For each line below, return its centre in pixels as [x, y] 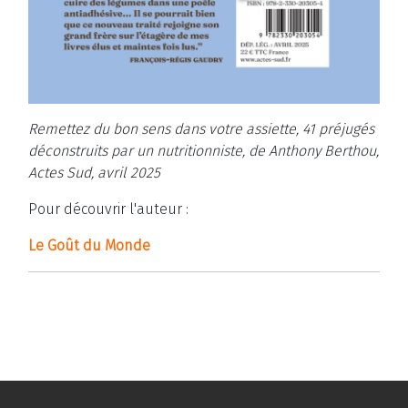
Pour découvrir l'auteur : [108, 209]
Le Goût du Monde [89, 246]
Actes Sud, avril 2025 [94, 173]
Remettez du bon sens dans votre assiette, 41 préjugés [201, 129]
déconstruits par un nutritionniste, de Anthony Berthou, [204, 151]
